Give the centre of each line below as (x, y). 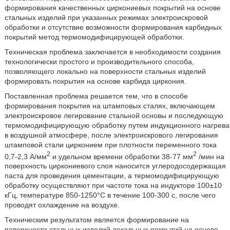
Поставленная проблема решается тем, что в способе (96, 96)
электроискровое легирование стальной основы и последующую (114, 115)
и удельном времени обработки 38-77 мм (121, 156)
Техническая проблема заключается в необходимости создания (112, 52)
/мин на (210, 156)
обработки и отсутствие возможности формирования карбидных (113, 27)
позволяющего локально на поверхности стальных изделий (105, 71)
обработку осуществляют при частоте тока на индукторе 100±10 (113, 186)
